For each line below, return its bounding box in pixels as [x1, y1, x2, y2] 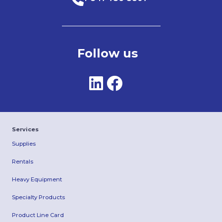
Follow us [77, 46, 138, 61]
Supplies [12, 140, 36, 148]
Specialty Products [12, 194, 65, 201]
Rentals [12, 158, 33, 166]
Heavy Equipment [12, 176, 62, 183]
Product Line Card [12, 212, 64, 219]
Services [12, 126, 39, 133]
